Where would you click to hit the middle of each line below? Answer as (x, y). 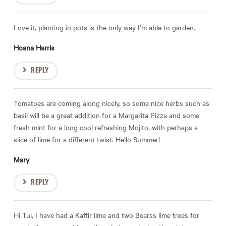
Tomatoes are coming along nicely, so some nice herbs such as (111, 103)
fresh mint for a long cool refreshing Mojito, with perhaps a (106, 127)
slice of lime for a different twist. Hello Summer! (87, 139)
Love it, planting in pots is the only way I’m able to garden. (104, 27)
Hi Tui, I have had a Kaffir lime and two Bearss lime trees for (106, 215)
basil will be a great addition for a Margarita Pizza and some (106, 115)
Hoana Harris (34, 48)
